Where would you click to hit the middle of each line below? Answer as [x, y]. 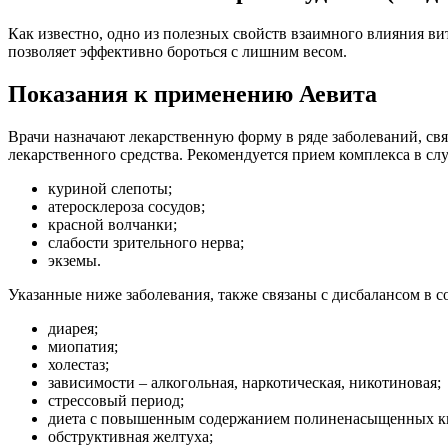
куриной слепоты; [110, 188]
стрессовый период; [116, 400]
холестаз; [78, 364]
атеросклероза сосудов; [126, 206]
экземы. [74, 260]
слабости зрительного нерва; [146, 242]
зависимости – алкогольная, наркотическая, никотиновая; [244, 382]
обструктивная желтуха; [130, 436]
